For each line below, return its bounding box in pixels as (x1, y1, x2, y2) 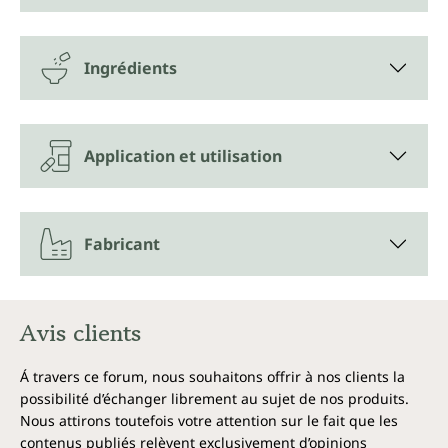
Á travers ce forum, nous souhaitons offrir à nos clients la (20, 366, 405, 386)
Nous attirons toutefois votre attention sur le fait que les (20, 410, 398, 430)
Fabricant (84, 232, 160, 255)
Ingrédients (84, 56, 177, 79)
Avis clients (20, 315, 141, 350)
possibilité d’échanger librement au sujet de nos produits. (20, 388, 409, 408)
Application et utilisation (84, 144, 282, 167)
